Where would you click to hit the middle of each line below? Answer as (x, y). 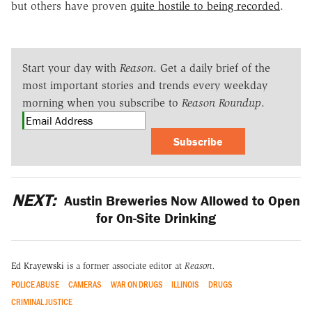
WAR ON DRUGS (136, 284)
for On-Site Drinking (156, 217)
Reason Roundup (221, 102)
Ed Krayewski (38, 266)
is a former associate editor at (124, 266)
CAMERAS (85, 284)
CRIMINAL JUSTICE (42, 302)
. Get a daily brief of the (212, 68)
